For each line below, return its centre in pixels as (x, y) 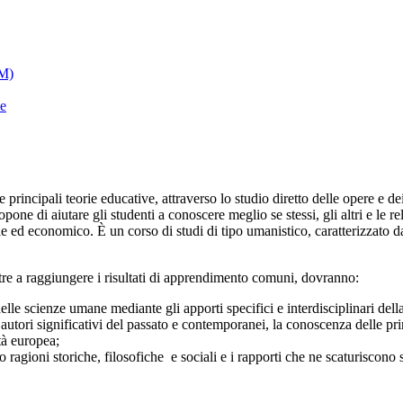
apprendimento (208, 278)
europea (33, 341)
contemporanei (224, 325)
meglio (250, 215)
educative (128, 199)
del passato (139, 325)
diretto (292, 199)
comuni (273, 278)
